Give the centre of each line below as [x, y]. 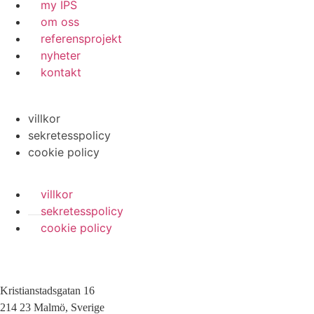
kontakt [61, 73]
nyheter [61, 56]
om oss [60, 22]
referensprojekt [81, 39]
